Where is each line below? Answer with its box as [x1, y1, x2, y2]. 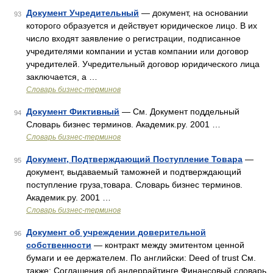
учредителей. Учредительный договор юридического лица [26, 59, 260, 69]
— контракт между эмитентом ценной [91, 240, 244, 250]
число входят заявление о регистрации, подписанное [26, 34, 241, 43]
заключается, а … [26, 72, 97, 82]
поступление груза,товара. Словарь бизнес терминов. [26, 180, 243, 190]
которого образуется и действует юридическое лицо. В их [26, 21, 257, 30]
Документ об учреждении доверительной [26, 227, 206, 237]
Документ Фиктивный [26, 107, 119, 116]
